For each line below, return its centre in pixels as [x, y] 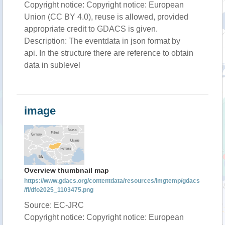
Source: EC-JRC [54, 205]
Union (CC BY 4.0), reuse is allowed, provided [106, 17]
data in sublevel [52, 65]
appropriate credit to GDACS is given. [91, 29]
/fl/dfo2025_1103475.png [59, 190]
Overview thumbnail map [67, 170]
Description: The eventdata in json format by [102, 41]
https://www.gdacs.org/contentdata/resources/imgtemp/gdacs [112, 181]
